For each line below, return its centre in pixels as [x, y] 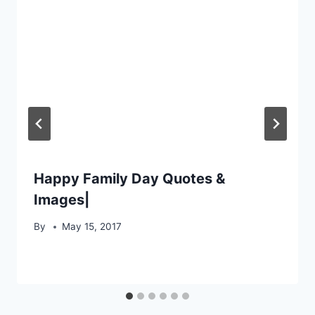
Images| [62, 199]
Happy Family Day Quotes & [129, 178]
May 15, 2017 [92, 227]
